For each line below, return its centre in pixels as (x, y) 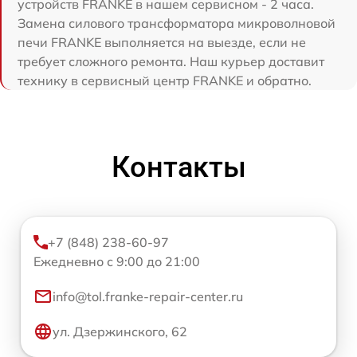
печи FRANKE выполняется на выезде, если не (162, 43)
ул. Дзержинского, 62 (120, 332)
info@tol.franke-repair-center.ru (148, 297)
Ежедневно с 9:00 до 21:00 (117, 262)
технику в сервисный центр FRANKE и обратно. (165, 81)
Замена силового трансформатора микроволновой (177, 24)
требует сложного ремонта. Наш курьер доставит (171, 62)
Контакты (178, 168)
